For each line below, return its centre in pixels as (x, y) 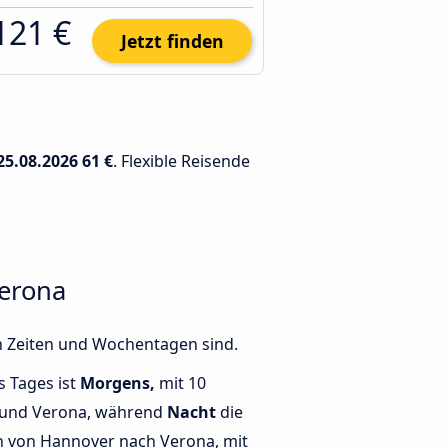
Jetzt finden (172, 41)
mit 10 (180, 383)
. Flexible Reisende (181, 161)
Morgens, (117, 383)
